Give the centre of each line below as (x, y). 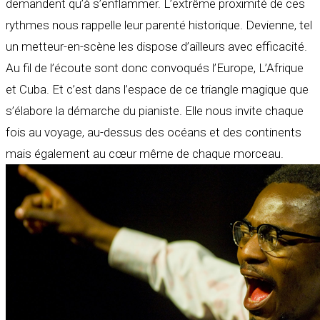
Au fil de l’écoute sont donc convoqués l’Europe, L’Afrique (155, 68)
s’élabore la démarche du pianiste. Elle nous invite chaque (155, 111)
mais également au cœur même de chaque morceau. (145, 154)
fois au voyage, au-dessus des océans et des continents (154, 132)
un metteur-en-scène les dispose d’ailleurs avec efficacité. (156, 47)
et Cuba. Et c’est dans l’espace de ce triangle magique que (157, 90)
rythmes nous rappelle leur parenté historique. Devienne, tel (159, 25)
